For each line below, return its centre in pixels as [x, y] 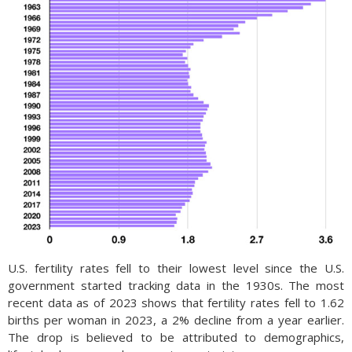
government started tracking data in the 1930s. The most [176, 285]
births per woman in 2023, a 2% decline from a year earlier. [176, 320]
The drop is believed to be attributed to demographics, [176, 337]
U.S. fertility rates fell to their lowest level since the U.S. [176, 268]
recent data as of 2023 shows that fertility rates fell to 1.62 [176, 302]
